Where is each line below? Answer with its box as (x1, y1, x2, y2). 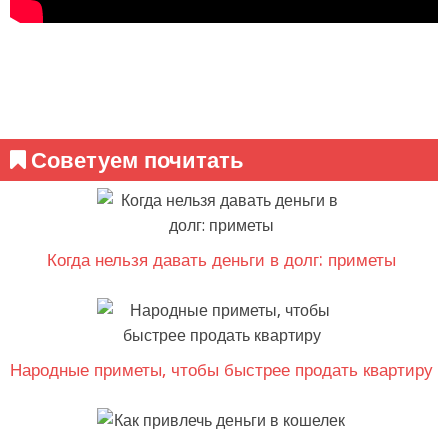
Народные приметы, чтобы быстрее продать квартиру (10, 359, 434, 380)
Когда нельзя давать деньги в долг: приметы (47, 249, 397, 270)
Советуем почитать (31, 146, 244, 173)
